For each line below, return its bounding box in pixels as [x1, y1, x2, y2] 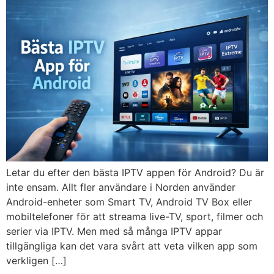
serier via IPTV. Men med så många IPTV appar [6, 225, 222, 238]
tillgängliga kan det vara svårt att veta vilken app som [6, 240, 257, 253]
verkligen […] [6, 254, 67, 267]
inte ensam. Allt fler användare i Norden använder [6, 181, 235, 194]
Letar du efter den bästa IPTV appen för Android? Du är [6, 166, 264, 179]
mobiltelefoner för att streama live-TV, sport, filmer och [6, 210, 263, 223]
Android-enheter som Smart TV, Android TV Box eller [6, 196, 252, 209]
